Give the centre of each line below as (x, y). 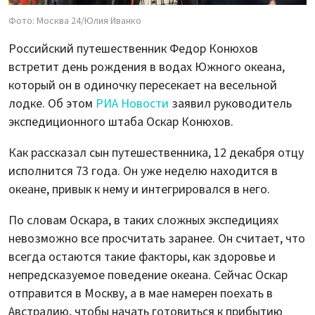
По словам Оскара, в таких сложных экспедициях (143, 221)
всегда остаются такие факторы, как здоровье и (142, 257)
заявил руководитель (230, 104)
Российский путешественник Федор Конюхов (133, 49)
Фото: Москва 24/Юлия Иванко (75, 21)
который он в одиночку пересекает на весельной (143, 86)
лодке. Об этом (52, 104)
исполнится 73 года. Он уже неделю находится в (143, 172)
